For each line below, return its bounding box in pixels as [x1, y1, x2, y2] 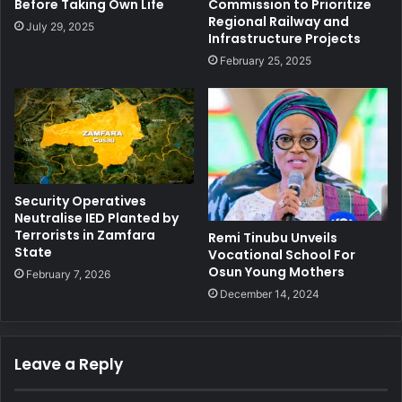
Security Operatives [14, 192, 146, 211]
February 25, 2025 [220, 53, 311, 67]
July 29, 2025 [26, 19, 94, 33]
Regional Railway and [208, 12, 349, 31]
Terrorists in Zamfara [14, 226, 155, 245]
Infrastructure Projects [208, 29, 361, 48]
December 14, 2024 [220, 286, 319, 301]
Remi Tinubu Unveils [208, 228, 337, 247]
